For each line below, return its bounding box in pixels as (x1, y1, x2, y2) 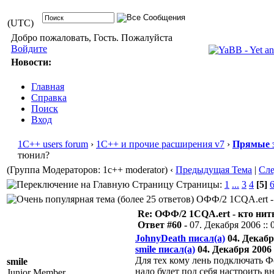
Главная (31, 81, 64, 92)
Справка (31, 92, 67, 103)
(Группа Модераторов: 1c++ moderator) (7, 165, 168, 175)
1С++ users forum (18, 139, 88, 149)
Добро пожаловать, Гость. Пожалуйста (10, 32, 172, 43)
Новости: (10, 57, 51, 67)
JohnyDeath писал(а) (135, 233, 225, 243)
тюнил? (18, 150, 50, 160)
